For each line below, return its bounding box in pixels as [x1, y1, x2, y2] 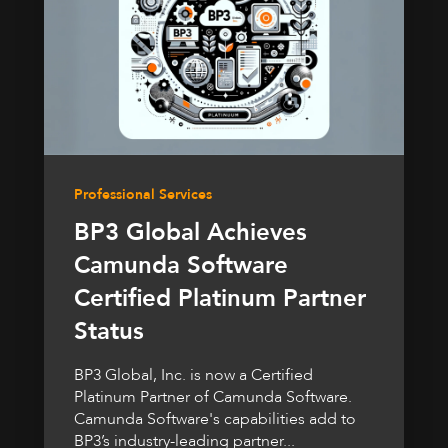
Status [74, 315, 144, 349]
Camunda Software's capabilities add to [74, 408, 356, 431]
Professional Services [74, 185, 212, 205]
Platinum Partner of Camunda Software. [74, 386, 352, 409]
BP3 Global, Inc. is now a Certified [74, 364, 313, 387]
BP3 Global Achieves [74, 216, 307, 250]
